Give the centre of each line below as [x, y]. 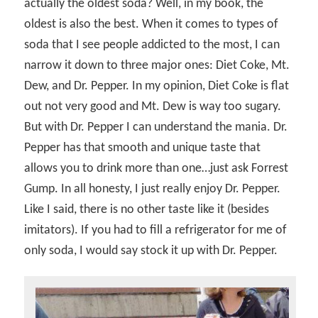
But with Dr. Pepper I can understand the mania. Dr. [156, 127]
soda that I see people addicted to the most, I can [152, 45]
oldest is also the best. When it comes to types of [152, 24]
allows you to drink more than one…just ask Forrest [157, 168]
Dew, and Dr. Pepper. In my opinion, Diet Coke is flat [157, 86]
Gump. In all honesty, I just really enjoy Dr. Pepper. [153, 189]
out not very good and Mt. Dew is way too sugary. [153, 106]
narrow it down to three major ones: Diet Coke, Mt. [157, 65]
